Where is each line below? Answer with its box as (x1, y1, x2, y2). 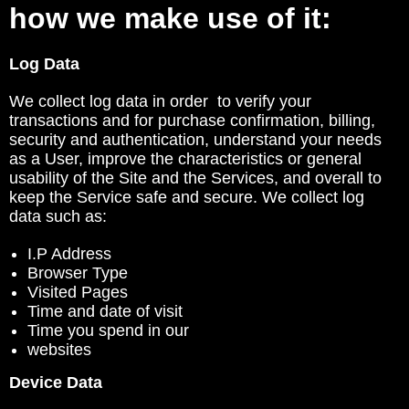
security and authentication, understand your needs (9, 131, 382, 149)
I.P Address (27, 245, 111, 263)
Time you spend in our (27, 321, 189, 340)
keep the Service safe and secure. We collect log (9, 188, 364, 206)
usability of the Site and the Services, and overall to (9, 169, 382, 187)
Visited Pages (27, 283, 128, 301)
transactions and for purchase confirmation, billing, (9, 111, 375, 130)
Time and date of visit (27, 302, 183, 320)
